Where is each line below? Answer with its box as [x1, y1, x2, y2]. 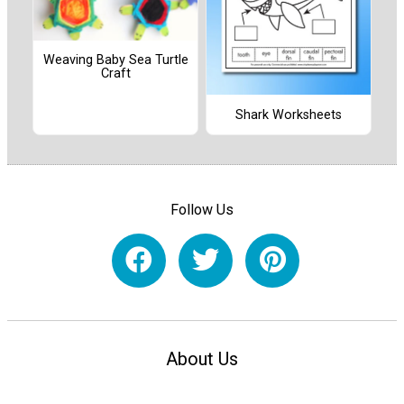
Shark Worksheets [235, 106, 342, 123]
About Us [166, 347, 238, 370]
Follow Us [170, 200, 234, 218]
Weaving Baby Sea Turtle [42, 52, 188, 69]
